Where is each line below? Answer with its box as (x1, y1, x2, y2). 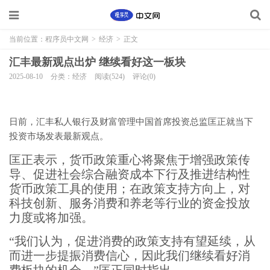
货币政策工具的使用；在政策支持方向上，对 (9, 182, 250, 195)
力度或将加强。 (9, 211, 93, 224)
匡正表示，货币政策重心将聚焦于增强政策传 (9, 153, 250, 166)
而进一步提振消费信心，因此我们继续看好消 (9, 249, 250, 262)
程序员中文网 (45, 35, 89, 43)
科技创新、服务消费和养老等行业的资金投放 (9, 196, 250, 210)
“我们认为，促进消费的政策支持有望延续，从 (9, 234, 256, 248)
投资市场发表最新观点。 (9, 131, 108, 141)
